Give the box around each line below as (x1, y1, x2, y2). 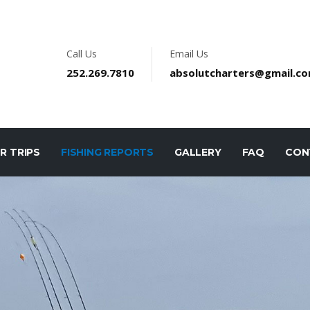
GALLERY (174, 146, 221, 158)
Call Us (66, 46, 97, 60)
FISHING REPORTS (61, 146, 154, 158)
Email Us (170, 46, 208, 60)
